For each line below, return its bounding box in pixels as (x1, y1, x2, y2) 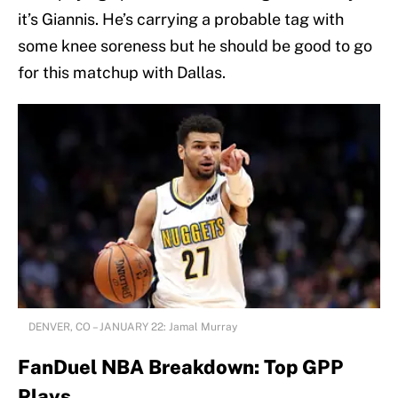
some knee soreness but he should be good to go (18, 36, 372, 56)
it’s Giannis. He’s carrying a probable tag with (18, 10, 344, 29)
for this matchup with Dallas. (18, 63, 226, 83)
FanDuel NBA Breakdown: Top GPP (18, 355, 344, 379)
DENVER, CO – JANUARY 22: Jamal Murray (28, 321, 237, 334)
